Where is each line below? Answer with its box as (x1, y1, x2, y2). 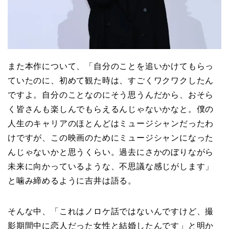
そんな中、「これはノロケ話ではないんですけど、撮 (8, 207, 214, 216)
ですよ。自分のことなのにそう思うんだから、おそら (8, 90, 214, 99)
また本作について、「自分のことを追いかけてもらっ (8, 61, 214, 71)
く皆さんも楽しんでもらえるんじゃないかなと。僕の (8, 104, 214, 113)
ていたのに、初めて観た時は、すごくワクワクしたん (8, 76, 214, 85)
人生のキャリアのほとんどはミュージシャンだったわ (8, 119, 214, 128)
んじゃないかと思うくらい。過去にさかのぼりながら (8, 147, 214, 156)
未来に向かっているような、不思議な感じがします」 (8, 162, 214, 171)
